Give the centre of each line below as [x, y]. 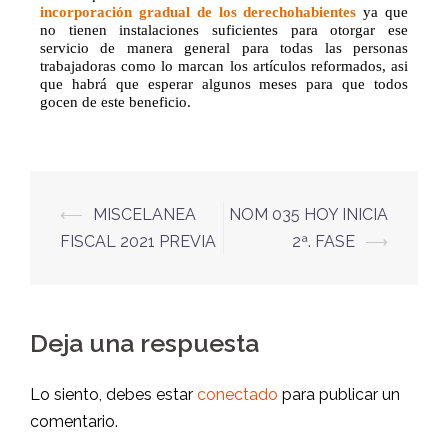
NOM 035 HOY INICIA [308, 215]
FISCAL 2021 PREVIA [138, 242]
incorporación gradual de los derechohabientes [198, 12]
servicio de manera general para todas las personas [224, 48]
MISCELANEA [144, 215]
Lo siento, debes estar [113, 395]
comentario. [74, 422]
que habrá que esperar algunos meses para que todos [224, 84]
